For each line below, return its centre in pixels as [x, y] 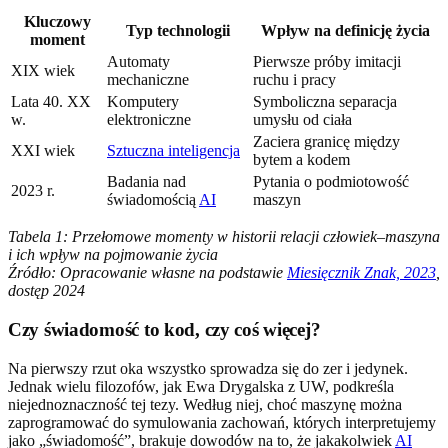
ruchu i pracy [294, 80]
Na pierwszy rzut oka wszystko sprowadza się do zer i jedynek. [208, 368]
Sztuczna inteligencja [173, 151]
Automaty [138, 62]
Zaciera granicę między [326, 142]
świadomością [153, 200]
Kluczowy [57, 22]
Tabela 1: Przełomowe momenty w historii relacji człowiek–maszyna [224, 237]
